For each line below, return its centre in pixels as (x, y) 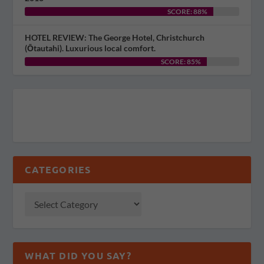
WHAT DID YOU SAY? (78, 256)
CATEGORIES (58, 170)
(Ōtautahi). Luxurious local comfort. (90, 48)
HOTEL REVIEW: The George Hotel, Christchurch (115, 38)
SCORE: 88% (187, 12)
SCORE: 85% (181, 62)
